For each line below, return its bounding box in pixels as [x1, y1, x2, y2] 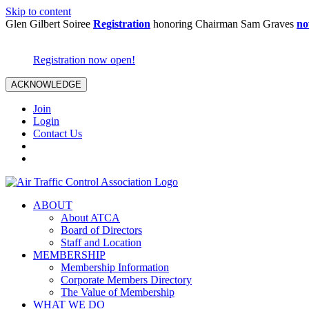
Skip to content [6, 6, 71, 17]
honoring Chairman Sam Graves [150, 18, 297, 30]
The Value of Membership [61, 286, 175, 298]
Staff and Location [61, 237, 141, 248]
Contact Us [33, 128, 82, 139]
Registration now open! [33, 54, 135, 66]
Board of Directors [61, 224, 142, 236]
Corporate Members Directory [61, 274, 192, 286]
